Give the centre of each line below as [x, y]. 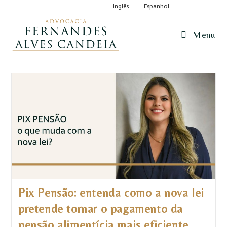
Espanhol [156, 6]
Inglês [121, 6]
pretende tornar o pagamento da [100, 209]
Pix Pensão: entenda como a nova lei [111, 193]
